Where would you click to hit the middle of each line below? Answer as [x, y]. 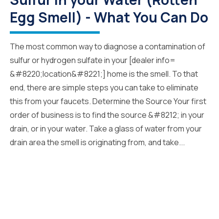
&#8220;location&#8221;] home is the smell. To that [104, 74]
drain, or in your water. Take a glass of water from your [106, 128]
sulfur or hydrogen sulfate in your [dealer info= [93, 60]
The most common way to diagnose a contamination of [108, 46]
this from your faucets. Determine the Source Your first [108, 101]
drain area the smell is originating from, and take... [97, 142]
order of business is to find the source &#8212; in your [107, 115]
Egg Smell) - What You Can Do [109, 17]
